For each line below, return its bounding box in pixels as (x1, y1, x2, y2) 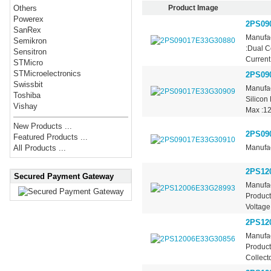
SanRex (13, 25, 42, 35)
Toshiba (13, 91, 41, 100)
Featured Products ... (13, 132, 88, 142)
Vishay (13, 102, 38, 111)
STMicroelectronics (13, 69, 82, 79)
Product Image (168, 4, 218, 13)
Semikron (13, 36, 47, 46)
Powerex (13, 15, 44, 24)
